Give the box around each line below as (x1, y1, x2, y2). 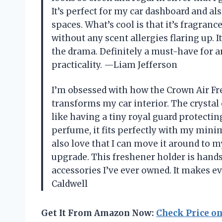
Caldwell (52, 178, 88, 189)
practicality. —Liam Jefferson (52, 59, 177, 70)
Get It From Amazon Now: (41, 207, 156, 219)
